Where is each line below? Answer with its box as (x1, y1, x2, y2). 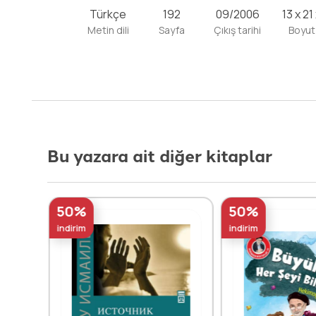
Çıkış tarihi (214, 23, 262, 37)
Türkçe (90, 6, 127, 23)
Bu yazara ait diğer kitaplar (47, 142, 273, 167)
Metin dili (87, 23, 129, 37)
